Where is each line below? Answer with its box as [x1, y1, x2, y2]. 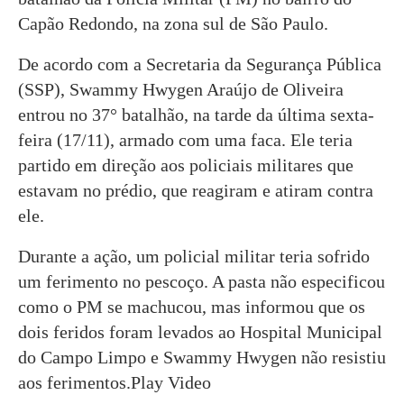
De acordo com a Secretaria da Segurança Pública [18, 54, 381, 74]
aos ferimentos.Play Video [18, 372, 211, 392]
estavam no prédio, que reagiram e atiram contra [18, 180, 373, 200]
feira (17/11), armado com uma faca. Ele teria [18, 130, 353, 150]
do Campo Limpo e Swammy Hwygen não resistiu [18, 347, 386, 367]
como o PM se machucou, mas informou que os [18, 297, 365, 317]
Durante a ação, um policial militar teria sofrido [18, 246, 370, 266]
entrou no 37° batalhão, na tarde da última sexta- [18, 105, 374, 124]
